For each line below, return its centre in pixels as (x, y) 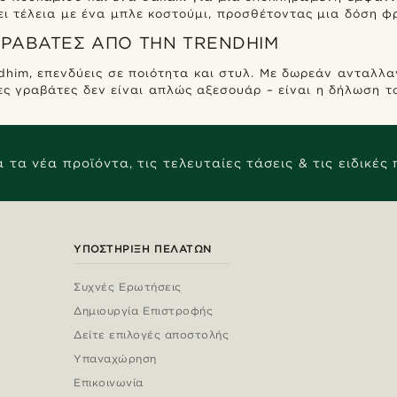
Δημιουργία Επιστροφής (144, 311)
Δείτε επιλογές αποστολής (152, 335)
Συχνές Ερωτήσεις (128, 287)
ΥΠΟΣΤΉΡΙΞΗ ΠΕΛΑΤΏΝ (143, 249)
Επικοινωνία (109, 383)
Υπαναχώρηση (115, 359)
